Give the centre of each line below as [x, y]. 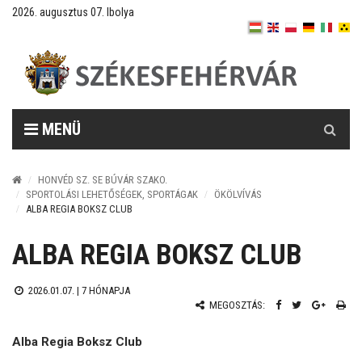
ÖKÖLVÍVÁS [238, 194]
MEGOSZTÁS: [236, 305]
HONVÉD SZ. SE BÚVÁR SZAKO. [103, 180]
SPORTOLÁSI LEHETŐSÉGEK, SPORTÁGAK [112, 194]
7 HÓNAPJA [105, 290]
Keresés [330, 117]
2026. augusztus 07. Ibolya [73, 12]
